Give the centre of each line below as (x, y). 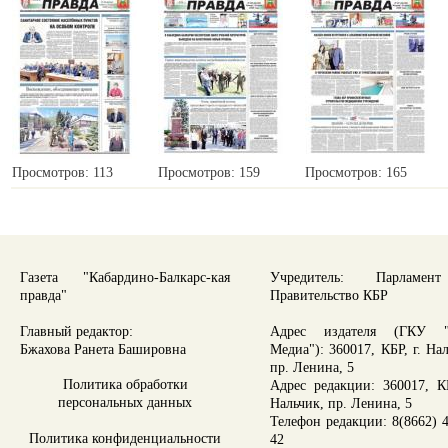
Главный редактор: (76, 331)
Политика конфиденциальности (125, 438)
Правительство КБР (329, 295)
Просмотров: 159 (209, 173)
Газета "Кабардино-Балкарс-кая (125, 277)
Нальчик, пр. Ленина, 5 (341, 403)
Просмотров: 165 (356, 173)
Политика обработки (125, 384)
